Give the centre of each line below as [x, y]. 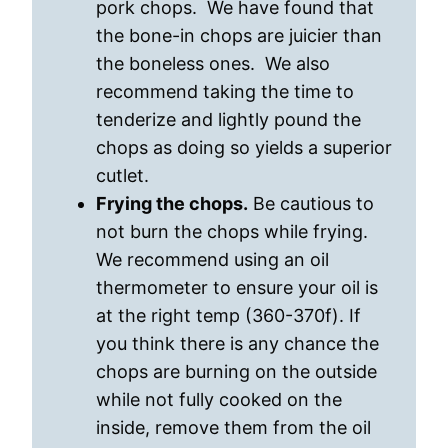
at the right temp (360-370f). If [228, 315]
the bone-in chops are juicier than [239, 35]
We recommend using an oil [212, 259]
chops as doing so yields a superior [244, 147]
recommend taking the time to [225, 91]
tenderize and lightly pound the [228, 119]
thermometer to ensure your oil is [237, 287]
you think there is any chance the [237, 343]
